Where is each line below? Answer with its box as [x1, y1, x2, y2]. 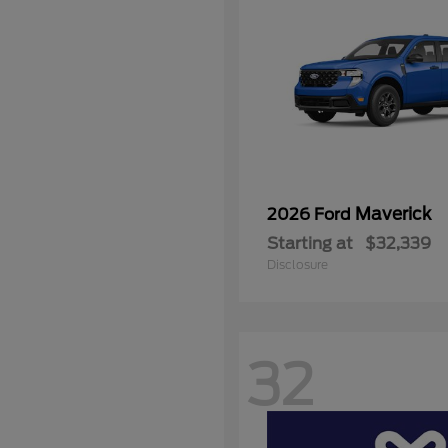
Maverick [355, 204, 431, 224]
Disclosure [267, 257, 328, 272]
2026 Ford [267, 205, 355, 224]
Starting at [267, 234, 353, 253]
